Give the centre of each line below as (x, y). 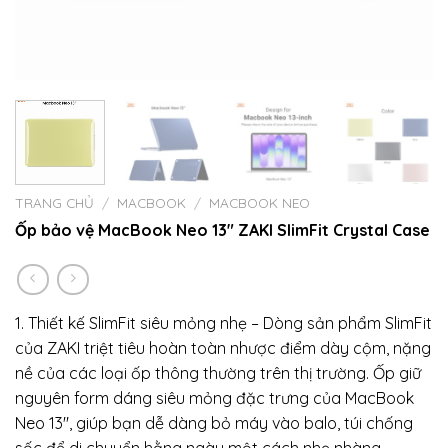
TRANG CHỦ (54, 202)
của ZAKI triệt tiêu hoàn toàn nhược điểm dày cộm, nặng (223, 348)
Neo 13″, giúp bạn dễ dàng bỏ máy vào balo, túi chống (214, 423)
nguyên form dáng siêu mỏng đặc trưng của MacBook (214, 398)
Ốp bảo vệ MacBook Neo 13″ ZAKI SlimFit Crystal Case (222, 229)
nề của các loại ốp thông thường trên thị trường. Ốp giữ (218, 373)
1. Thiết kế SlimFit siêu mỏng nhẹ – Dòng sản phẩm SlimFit (223, 323)
